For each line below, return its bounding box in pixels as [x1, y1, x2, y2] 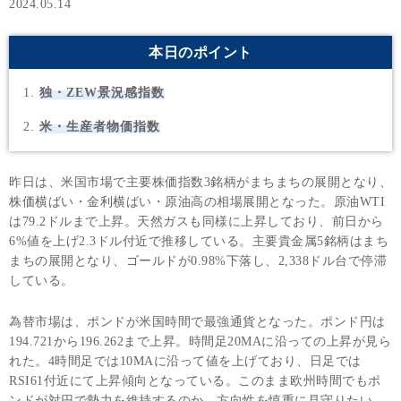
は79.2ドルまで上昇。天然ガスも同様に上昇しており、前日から [9, 215, 384, 229]
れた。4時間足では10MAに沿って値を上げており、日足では [9, 354, 362, 369]
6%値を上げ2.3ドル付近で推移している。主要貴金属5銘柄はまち [9, 235, 388, 249]
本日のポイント [149, 44, 252, 60]
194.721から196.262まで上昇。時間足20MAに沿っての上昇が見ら [9, 335, 391, 349]
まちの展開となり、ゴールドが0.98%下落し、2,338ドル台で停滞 [9, 254, 387, 269]
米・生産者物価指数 [39, 120, 160, 134]
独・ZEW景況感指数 [39, 86, 165, 100]
